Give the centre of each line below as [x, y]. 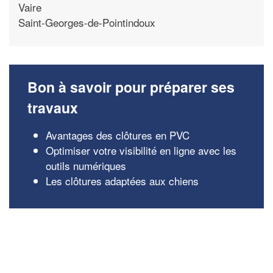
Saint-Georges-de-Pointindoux [87, 22]
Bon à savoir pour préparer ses [131, 87]
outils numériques [86, 165]
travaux [53, 108]
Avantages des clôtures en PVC [118, 135]
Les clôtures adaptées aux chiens [122, 181]
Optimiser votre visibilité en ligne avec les [141, 150]
